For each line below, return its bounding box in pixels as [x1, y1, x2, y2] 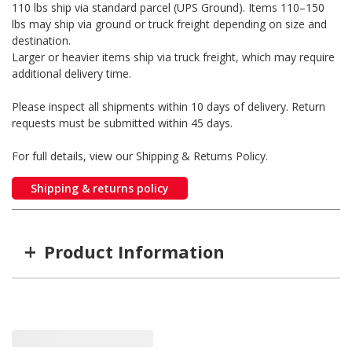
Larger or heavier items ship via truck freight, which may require [12, 49, 335, 65]
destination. [12, 33, 71, 49]
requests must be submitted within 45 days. [12, 115, 233, 131]
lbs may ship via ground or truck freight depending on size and [12, 16, 327, 32]
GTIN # [235, 290, 273, 306]
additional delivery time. [12, 66, 131, 82]
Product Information [44, 239, 225, 263]
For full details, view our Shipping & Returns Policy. [12, 148, 268, 164]
